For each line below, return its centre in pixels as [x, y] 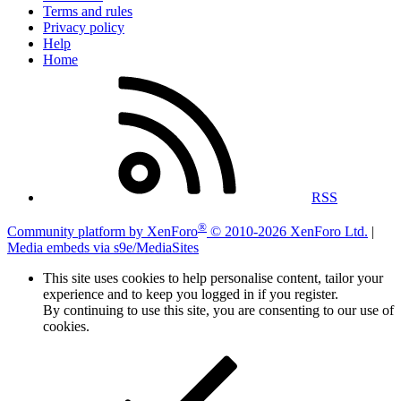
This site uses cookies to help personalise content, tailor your [213, 277]
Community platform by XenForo [102, 231]
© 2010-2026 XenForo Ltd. [289, 231]
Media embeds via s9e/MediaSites [103, 247]
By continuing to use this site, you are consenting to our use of [218, 310]
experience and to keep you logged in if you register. [191, 294]
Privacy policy [84, 27]
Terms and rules [88, 11]
